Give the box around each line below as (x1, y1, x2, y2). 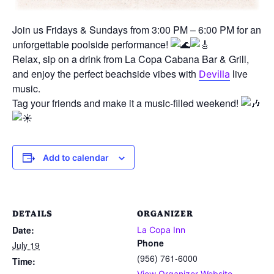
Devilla (199, 67, 230, 80)
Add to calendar (42, 152, 109, 163)
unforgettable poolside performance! (12, 37, 171, 51)
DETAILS (12, 208, 53, 218)
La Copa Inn (137, 224, 185, 235)
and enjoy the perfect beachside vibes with (12, 66, 199, 81)
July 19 (12, 239, 40, 251)
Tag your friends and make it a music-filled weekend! (12, 95, 241, 110)
